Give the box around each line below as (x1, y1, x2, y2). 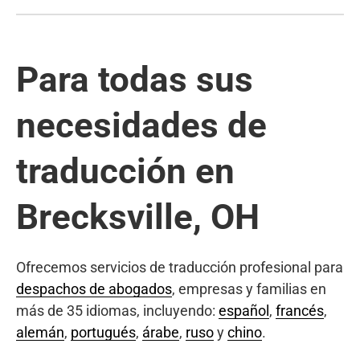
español (219, 301, 269, 319)
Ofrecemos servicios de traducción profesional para (16, 258, 343, 276)
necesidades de (16, 104, 267, 146)
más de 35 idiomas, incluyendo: (16, 301, 219, 319)
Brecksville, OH (16, 195, 260, 238)
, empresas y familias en (172, 280, 326, 297)
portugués (71, 323, 136, 341)
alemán (16, 323, 64, 341)
